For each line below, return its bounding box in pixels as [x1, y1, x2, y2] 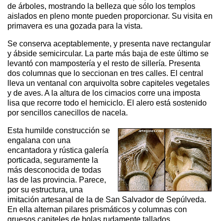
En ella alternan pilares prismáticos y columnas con [7, 205, 187, 214]
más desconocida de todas [7, 166, 101, 174]
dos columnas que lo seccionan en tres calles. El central [7, 69, 203, 77]
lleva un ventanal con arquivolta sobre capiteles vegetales [7, 79, 210, 87]
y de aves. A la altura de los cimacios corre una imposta [7, 89, 200, 97]
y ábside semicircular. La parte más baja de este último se [7, 49, 209, 58]
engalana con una [7, 136, 71, 145]
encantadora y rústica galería [7, 146, 109, 154]
